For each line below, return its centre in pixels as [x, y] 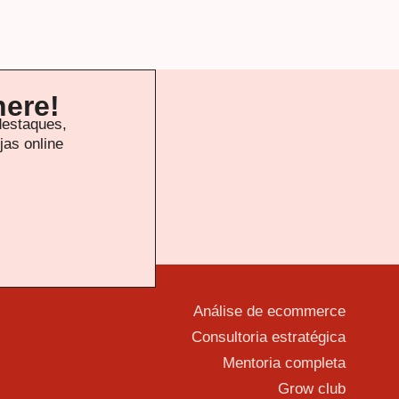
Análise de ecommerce [269, 311]
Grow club [311, 388]
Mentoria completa [284, 362]
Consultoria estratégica [268, 337]
